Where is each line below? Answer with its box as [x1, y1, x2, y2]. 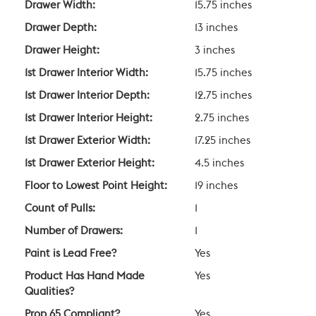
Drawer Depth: [25, 23, 97, 34]
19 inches [195, 181, 238, 192]
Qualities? [25, 286, 74, 298]
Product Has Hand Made [25, 271, 145, 282]
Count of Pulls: [25, 203, 95, 214]
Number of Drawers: [25, 226, 123, 237]
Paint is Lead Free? [25, 248, 116, 260]
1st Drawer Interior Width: [25, 68, 148, 79]
